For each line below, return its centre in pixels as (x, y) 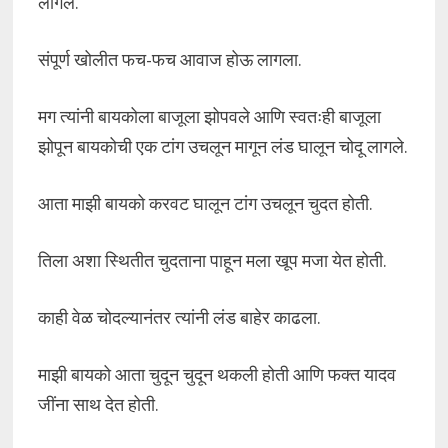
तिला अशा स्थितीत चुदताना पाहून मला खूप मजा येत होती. (212, 260)
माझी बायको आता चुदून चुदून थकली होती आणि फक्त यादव (216, 374)
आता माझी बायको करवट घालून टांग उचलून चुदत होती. (205, 203)
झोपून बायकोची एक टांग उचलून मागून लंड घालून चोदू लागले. (222, 146)
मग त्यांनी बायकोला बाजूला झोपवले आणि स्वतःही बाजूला (209, 116)
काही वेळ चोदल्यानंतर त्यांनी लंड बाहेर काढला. (179, 317)
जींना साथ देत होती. (98, 404)
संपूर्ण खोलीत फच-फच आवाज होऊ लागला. (169, 59)
